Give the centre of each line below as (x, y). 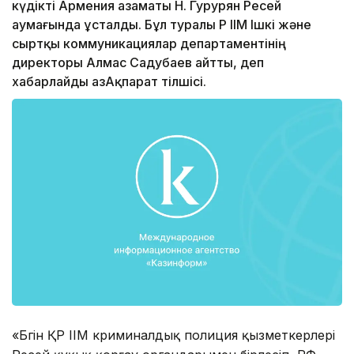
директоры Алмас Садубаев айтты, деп (138, 63)
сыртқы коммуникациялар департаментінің (149, 44)
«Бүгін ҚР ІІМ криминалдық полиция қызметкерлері (173, 335)
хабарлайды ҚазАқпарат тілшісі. (109, 82)
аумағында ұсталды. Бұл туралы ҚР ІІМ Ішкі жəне (162, 25)
